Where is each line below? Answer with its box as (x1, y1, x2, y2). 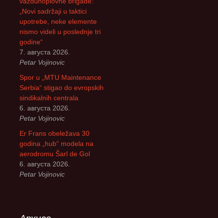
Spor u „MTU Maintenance (19, 73, 101, 82)
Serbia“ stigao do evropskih (19, 84, 104, 92)
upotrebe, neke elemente (19, 18, 97, 26)
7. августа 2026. (19, 48, 70, 56)
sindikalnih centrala (19, 94, 78, 102)
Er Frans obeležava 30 (19, 129, 90, 138)
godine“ (19, 38, 43, 46)
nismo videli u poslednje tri (19, 28, 101, 36)
